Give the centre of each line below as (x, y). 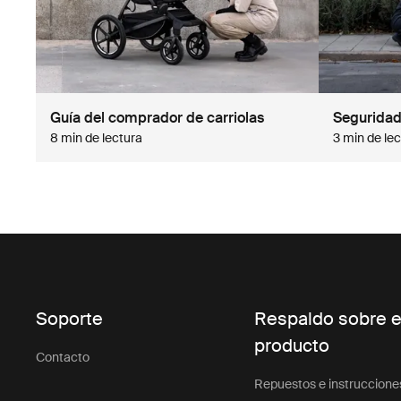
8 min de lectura (97, 138)
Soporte (70, 319)
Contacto (63, 358)
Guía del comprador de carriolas (158, 118)
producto (292, 346)
